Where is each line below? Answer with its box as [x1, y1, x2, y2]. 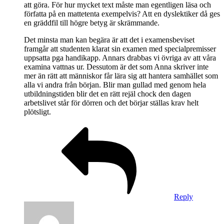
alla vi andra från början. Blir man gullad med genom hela [24, 80, 206, 89]
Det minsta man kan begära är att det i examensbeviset [24, 35, 194, 44]
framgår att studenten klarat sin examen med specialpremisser [24, 44, 216, 53]
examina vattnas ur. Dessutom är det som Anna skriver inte [24, 62, 208, 71]
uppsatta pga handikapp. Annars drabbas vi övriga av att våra [24, 53, 216, 62]
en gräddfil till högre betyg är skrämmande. [24, 18, 159, 27]
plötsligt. [24, 107, 51, 116]
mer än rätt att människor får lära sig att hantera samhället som [24, 71, 218, 80]
